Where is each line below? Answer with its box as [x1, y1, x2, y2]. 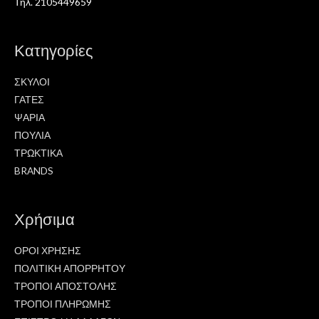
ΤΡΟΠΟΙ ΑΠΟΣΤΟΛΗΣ [14, 280, 117, 293]
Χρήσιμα [14, 209, 75, 229]
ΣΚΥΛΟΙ [14, 75, 50, 88]
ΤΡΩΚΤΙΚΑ [14, 147, 63, 159]
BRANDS [14, 164, 53, 177]
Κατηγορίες [14, 40, 93, 60]
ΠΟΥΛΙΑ [14, 129, 51, 142]
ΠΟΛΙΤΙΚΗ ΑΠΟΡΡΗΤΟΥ [14, 262, 125, 275]
